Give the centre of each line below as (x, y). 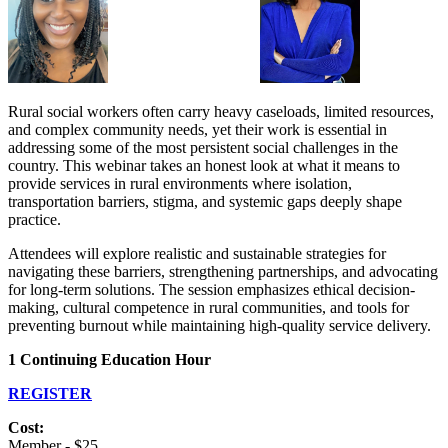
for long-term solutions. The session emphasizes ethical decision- (211, 290)
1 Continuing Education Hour (109, 360)
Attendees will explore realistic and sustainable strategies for (197, 254)
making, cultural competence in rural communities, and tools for (208, 308)
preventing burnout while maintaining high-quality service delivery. (219, 326)
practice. (34, 220)
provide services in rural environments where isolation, (180, 184)
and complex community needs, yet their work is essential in (197, 130)
